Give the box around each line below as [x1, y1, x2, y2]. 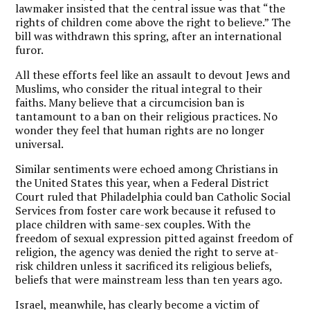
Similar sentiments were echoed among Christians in [15, 161, 279, 176]
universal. [15, 136, 64, 152]
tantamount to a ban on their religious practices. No [15, 108, 278, 124]
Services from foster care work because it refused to [15, 202, 276, 218]
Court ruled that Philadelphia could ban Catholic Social [15, 188, 291, 204]
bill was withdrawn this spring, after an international [15, 28, 282, 44]
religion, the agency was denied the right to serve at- [15, 244, 280, 259]
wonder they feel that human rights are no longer [15, 122, 265, 138]
